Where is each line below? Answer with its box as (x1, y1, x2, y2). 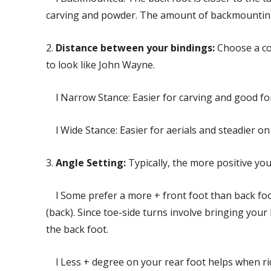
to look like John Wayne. (46, 58, 155, 72)
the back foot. (46, 223, 108, 237)
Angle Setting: (56, 156, 126, 170)
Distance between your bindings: (56, 41, 215, 55)
